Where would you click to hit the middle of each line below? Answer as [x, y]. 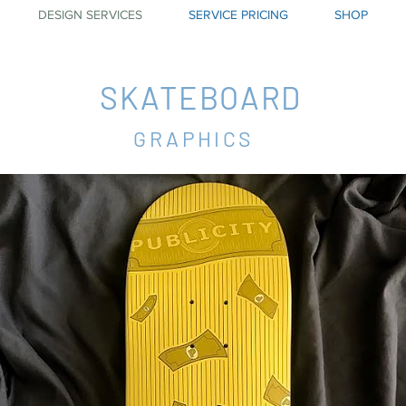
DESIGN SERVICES [90, 14]
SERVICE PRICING [238, 14]
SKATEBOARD [201, 97]
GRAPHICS [193, 139]
